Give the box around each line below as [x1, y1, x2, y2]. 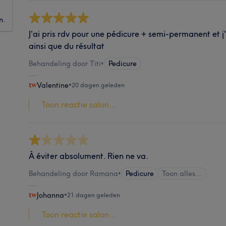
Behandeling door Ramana [29, 168, 119, 178]
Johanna [37, 190, 65, 200]
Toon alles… [162, 168, 203, 178]
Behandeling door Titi [29, 59, 101, 68]
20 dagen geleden [72, 81, 125, 89]
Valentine [37, 80, 69, 90]
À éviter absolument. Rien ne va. [29, 150, 149, 161]
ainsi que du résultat [29, 40, 105, 51]
